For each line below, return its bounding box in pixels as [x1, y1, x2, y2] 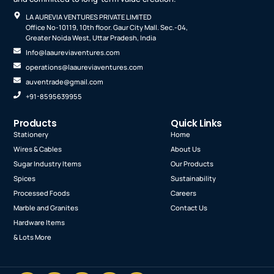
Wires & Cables [13, 144, 62, 154]
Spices [13, 173, 36, 183]
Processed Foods [13, 188, 70, 198]
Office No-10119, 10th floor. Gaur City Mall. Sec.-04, [26, 22, 188, 32]
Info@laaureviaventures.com [26, 47, 120, 57]
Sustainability [171, 173, 217, 183]
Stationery [13, 129, 49, 139]
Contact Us [171, 202, 208, 212]
